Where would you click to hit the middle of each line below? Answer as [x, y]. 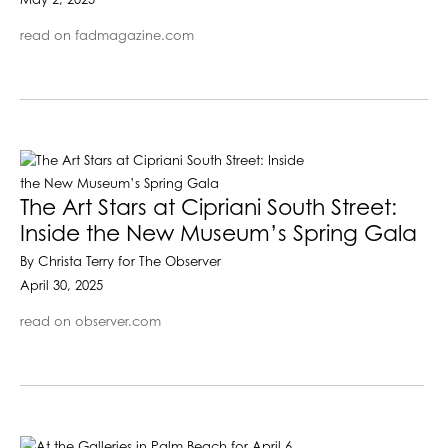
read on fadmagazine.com [107, 36]
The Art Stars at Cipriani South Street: [208, 208]
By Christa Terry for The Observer [120, 262]
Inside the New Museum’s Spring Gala [218, 234]
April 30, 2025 [61, 286]
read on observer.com [90, 322]
